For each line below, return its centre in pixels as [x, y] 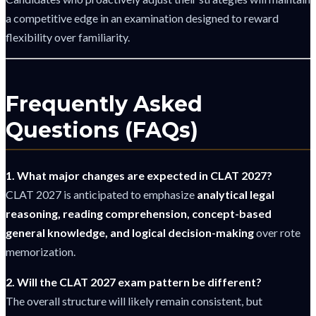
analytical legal [236, 195]
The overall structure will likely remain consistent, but [134, 301]
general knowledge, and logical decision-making [130, 233]
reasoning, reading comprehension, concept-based [139, 214]
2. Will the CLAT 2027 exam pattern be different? [134, 282]
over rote [277, 233]
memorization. [41, 252]
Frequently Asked [104, 104]
